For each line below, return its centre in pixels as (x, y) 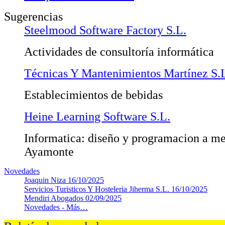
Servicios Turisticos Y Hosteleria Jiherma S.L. (98, 189)
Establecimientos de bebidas (93, 95)
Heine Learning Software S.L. (97, 116)
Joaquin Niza (46, 180)
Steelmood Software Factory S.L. (105, 30)
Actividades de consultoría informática (119, 51)
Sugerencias (33, 16)
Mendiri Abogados (55, 198)
